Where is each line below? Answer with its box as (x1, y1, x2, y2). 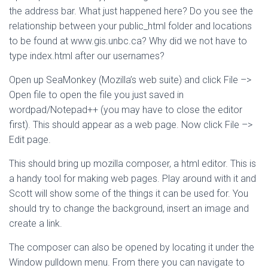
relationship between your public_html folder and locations (9, 20, 252, 32)
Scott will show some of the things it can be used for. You (9, 188, 248, 199)
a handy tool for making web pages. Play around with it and (9, 173, 256, 184)
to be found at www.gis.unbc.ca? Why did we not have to (9, 35, 247, 47)
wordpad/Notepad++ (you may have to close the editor (9, 104, 242, 115)
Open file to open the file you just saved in (9, 89, 184, 100)
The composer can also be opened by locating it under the (9, 242, 254, 253)
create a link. (9, 218, 62, 229)
